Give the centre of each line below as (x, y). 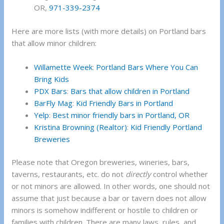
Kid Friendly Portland (166, 127)
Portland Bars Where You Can (147, 67)
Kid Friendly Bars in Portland (125, 103)
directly (138, 174)
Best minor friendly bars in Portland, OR (121, 115)
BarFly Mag (53, 103)
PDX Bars (51, 91)
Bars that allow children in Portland (130, 91)
